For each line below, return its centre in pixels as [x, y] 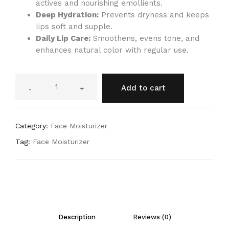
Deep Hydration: [67, 15]
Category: [32, 126]
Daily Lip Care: [63, 39]
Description [77, 217]
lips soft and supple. [74, 27]
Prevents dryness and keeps [154, 15]
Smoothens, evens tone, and [145, 39]
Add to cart [143, 88]
